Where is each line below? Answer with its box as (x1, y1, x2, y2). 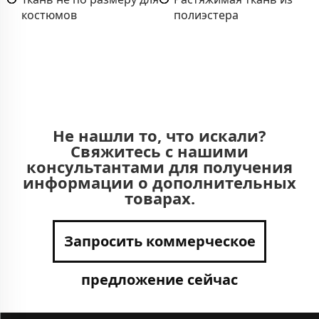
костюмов (21, 6, 77, 23)
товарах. (124, 187, 195, 209)
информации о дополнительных (23, 171, 296, 193)
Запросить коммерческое (63, 231, 256, 251)
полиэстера (174, 6, 239, 23)
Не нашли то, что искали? (53, 124, 266, 146)
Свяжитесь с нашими (70, 140, 249, 162)
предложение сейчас (81, 269, 238, 289)
